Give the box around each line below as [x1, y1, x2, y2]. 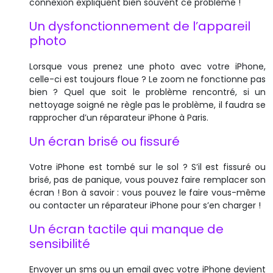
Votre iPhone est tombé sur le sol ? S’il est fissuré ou [29, 160, 266, 173]
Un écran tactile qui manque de [29, 220, 224, 238]
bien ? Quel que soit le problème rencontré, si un [29, 85, 266, 98]
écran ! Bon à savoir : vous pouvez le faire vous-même [29, 186, 266, 199]
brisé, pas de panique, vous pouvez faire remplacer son [29, 173, 266, 186]
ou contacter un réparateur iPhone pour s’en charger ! [29, 199, 261, 211]
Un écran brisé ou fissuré [29, 132, 180, 150]
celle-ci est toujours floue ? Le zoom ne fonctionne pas [29, 73, 266, 85]
